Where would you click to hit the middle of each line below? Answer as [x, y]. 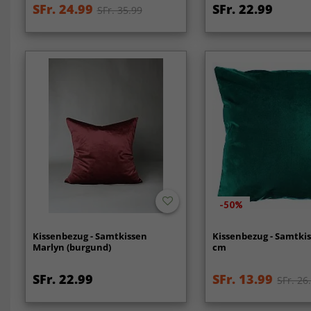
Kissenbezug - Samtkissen [90, 236]
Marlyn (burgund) [72, 247]
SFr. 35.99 [119, 10]
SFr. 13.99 [243, 279]
